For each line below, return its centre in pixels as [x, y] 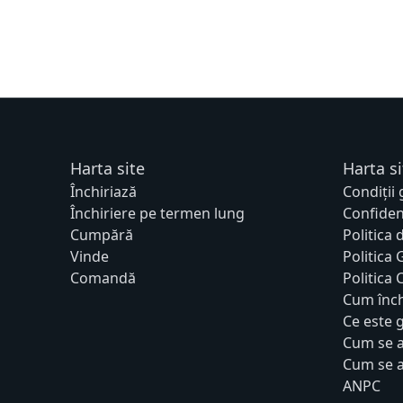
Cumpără [101, 234]
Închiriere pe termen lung [157, 213]
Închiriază [103, 191]
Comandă [103, 278]
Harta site [107, 168]
